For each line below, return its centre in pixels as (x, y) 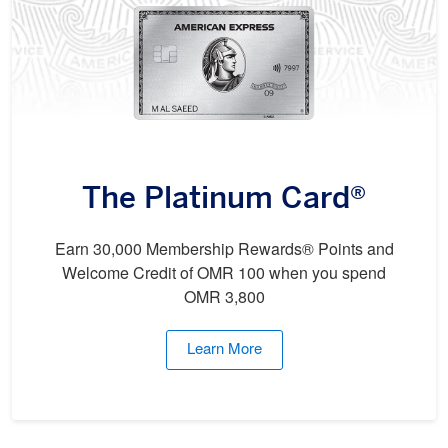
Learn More (224, 350)
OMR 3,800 (224, 298)
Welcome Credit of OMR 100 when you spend (224, 274)
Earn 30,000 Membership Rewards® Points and (224, 250)
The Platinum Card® (224, 199)
